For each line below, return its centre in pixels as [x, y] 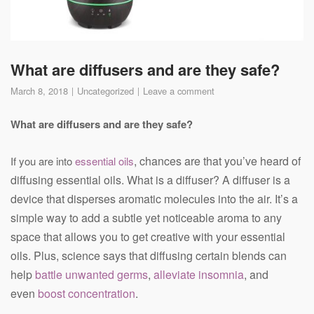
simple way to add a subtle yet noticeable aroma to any [146, 218]
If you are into [43, 161]
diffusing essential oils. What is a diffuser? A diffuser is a [150, 180]
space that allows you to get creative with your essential [148, 237]
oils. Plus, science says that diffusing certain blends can [149, 255]
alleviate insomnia [199, 274]
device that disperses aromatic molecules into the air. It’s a [154, 199]
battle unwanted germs [91, 274]
